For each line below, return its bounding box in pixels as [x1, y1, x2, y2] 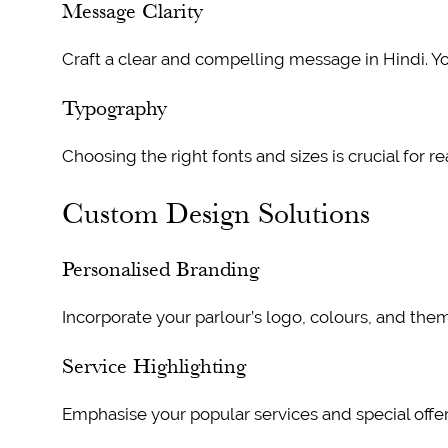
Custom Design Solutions [61, 196, 370, 231]
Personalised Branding [61, 256, 259, 282]
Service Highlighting [61, 353, 246, 379]
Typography [61, 95, 167, 121]
